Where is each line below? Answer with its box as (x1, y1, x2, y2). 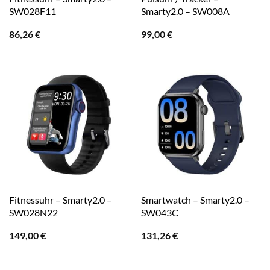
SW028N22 (8, 207, 58, 219)
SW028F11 (8, 5, 56, 17)
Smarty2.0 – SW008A (140, 5, 230, 17)
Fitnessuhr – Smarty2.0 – (8, 194, 112, 206)
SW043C (140, 207, 178, 219)
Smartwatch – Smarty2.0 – (140, 194, 250, 206)
